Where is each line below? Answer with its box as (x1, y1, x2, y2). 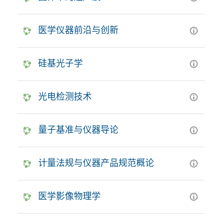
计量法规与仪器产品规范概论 (38, 158, 154, 168)
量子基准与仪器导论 (38, 124, 118, 135)
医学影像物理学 (38, 191, 101, 201)
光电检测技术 (38, 91, 92, 102)
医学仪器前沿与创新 (38, 25, 118, 35)
